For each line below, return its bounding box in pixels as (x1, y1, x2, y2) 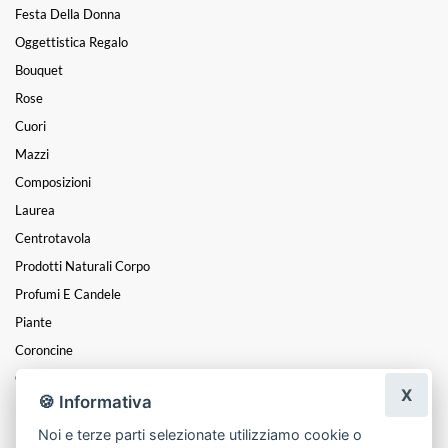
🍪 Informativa (38, 391, 153, 412)
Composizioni (15, 173, 91, 190)
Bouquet (15, 61, 63, 78)
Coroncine (15, 341, 73, 358)
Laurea (15, 201, 55, 218)
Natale (15, 425, 54, 442)
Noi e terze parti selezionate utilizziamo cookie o (38, 425, 363, 443)
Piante (15, 313, 52, 330)
